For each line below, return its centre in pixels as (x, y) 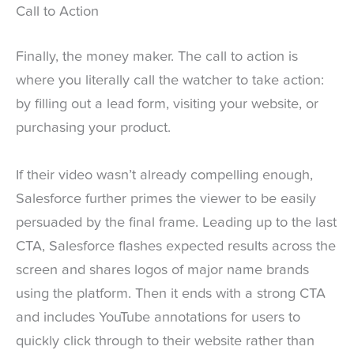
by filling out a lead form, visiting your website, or (167, 105)
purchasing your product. (93, 128)
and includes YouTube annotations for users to (158, 317)
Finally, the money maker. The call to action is (157, 57)
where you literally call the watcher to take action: (170, 81)
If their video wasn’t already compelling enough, (164, 175)
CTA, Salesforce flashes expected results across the (176, 246)
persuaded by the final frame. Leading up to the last (176, 222)
